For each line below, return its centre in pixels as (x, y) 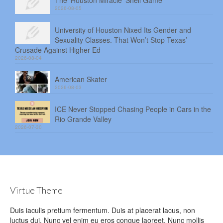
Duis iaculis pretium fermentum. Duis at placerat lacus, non (103, 210)
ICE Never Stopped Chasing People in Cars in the (133, 109)
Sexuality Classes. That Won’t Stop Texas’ (121, 40)
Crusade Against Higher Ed (59, 50)
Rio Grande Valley (83, 119)
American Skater (81, 79)
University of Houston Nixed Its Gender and (123, 30)
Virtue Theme (36, 190)
